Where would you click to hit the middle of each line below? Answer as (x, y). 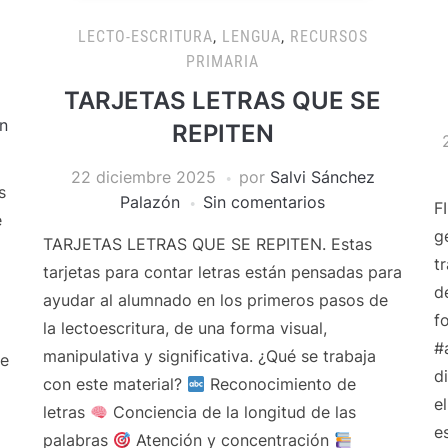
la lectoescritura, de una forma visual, (184, 328)
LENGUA (251, 36)
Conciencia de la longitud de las (231, 412)
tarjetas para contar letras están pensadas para (222, 272)
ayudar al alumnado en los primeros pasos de (215, 300)
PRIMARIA (223, 61)
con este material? (114, 384)
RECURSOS (328, 36)
